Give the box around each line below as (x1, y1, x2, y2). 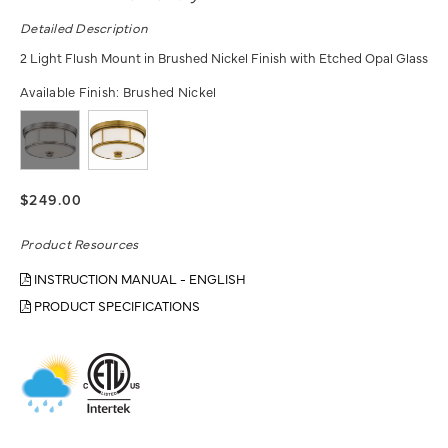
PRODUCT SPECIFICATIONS (31, 296, 200, 315)
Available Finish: (20, 82, 123, 101)
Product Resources (20, 234, 139, 253)
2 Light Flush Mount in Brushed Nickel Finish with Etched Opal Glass (20, 48, 428, 67)
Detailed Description (20, 18, 149, 37)
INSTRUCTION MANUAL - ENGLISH (31, 269, 246, 288)
